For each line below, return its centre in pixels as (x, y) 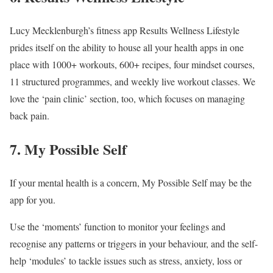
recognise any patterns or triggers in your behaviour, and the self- (134, 243)
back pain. (30, 116)
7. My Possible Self (68, 149)
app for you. (33, 199)
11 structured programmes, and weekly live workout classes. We (133, 82)
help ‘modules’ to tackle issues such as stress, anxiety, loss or (126, 260)
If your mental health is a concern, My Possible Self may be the (131, 182)
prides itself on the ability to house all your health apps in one (127, 48)
